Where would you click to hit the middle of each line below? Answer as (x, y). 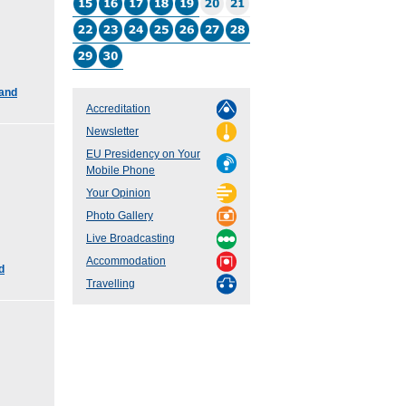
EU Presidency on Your (143, 155)
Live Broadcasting (130, 239)
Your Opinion (118, 193)
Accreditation (118, 109)
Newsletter (112, 132)
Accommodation (126, 261)
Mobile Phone (121, 171)
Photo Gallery (120, 216)
